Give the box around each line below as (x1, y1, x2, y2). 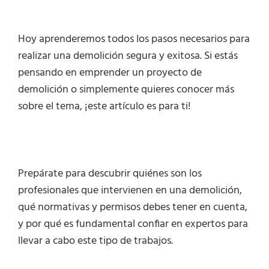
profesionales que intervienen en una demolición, (18, 182, 242, 200)
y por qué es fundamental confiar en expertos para (18, 216, 248, 234)
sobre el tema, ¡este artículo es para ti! (18, 98, 191, 116)
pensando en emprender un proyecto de (18, 64, 202, 82)
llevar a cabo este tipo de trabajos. (18, 232, 173, 250)
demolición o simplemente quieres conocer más (18, 81, 234, 99)
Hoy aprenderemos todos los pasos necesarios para (18, 31, 250, 49)
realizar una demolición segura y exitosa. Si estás (18, 47, 238, 65)
